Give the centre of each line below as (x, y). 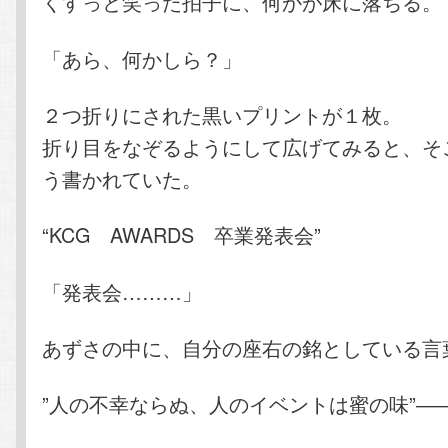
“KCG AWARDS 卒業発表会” (182, 235)
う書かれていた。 (122, 178)
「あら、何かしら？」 (142, 58)
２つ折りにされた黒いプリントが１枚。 (222, 114)
